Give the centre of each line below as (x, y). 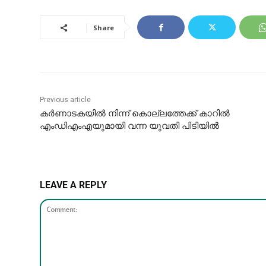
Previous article (66, 100)
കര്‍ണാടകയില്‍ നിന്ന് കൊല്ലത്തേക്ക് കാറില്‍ (135, 114)
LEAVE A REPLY (74, 185)
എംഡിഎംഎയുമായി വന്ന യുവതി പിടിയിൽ (130, 126)
